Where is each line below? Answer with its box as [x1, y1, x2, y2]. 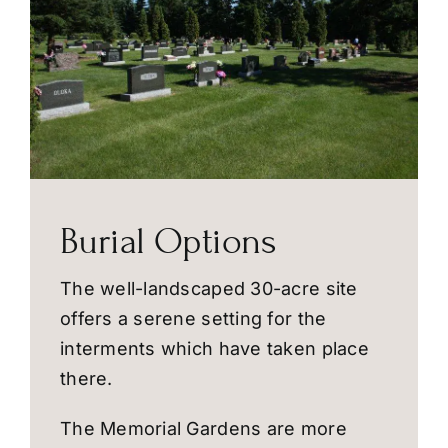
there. [59, 367, 113, 389]
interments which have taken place [59, 337, 369, 359]
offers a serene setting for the [59, 307, 327, 329]
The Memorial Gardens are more [59, 417, 347, 439]
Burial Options [59, 219, 277, 263]
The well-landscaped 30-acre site [59, 277, 358, 299]
